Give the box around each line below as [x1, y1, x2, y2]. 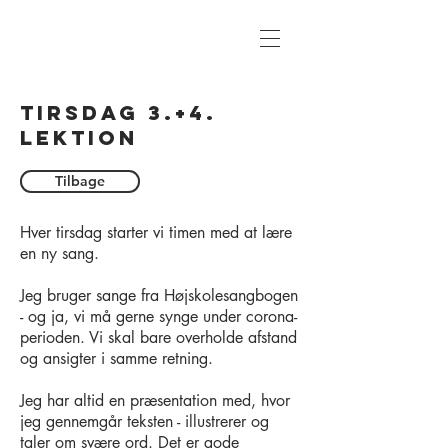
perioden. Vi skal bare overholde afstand [20, 327, 297, 348]
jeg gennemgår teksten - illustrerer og [20, 411, 269, 432]
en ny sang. [20, 243, 104, 264]
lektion [20, 125, 138, 150]
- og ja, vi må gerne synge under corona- [20, 306, 297, 327]
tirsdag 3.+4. [20, 100, 217, 125]
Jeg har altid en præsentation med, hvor [20, 390, 290, 411]
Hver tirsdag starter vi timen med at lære [20, 222, 292, 243]
